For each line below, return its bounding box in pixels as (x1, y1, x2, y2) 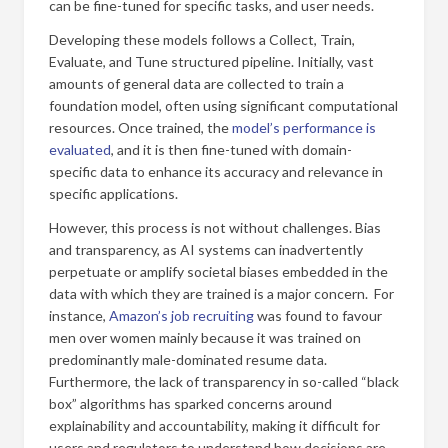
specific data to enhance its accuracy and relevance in (49, 163, 383, 180)
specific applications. (49, 185, 178, 202)
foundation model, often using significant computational (49, 97, 398, 114)
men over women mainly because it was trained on (49, 329, 361, 346)
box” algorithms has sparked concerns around (49, 395, 332, 412)
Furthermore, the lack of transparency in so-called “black (49, 373, 399, 390)
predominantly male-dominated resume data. (49, 351, 330, 368)
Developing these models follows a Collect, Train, (49, 31, 355, 48)
